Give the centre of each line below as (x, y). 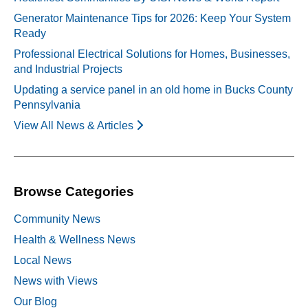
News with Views (56, 281)
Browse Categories (74, 191)
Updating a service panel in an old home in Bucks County (153, 89)
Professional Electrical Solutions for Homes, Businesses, (152, 54)
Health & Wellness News (75, 240)
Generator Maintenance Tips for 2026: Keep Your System (152, 18)
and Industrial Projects (68, 69)
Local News (43, 261)
